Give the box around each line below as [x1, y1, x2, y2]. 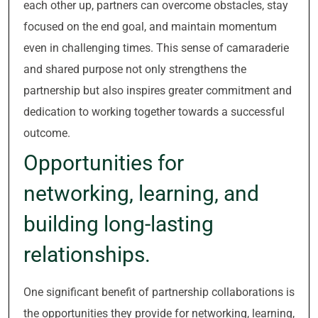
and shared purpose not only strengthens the [23, 62, 246, 76]
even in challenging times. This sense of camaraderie [23, 41, 289, 55]
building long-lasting [23, 212, 214, 236]
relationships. [23, 242, 150, 267]
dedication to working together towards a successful [23, 105, 285, 119]
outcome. [23, 126, 70, 140]
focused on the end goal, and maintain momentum [23, 20, 277, 33]
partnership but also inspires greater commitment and [23, 84, 292, 97]
